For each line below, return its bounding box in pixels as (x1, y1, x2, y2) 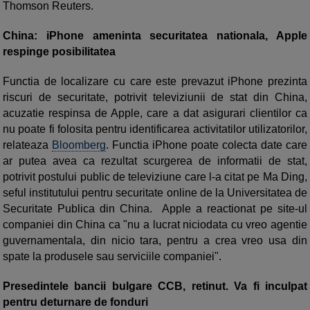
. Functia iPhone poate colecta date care (106, 139, 307, 152)
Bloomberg (52, 139, 106, 152)
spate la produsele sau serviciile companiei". (3, 250, 221, 263)
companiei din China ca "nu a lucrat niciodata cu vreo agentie (3, 219, 307, 231)
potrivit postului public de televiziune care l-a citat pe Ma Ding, (3, 171, 307, 183)
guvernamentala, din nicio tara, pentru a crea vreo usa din (3, 235, 307, 247)
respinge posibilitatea (3, 46, 116, 58)
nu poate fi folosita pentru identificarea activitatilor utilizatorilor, (3, 123, 307, 136)
